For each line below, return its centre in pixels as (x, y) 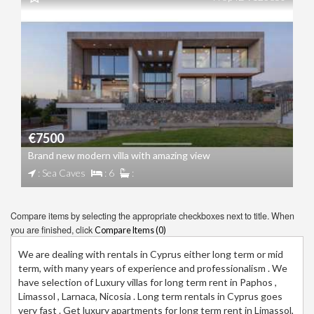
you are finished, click (53, 230)
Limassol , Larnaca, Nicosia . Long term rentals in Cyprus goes (150, 296)
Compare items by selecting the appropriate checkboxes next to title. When (152, 216)
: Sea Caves (61, 172)
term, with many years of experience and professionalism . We (153, 268)
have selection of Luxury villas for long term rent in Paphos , (148, 282)
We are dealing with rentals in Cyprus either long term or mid (151, 254)
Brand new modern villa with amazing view (119, 155)
